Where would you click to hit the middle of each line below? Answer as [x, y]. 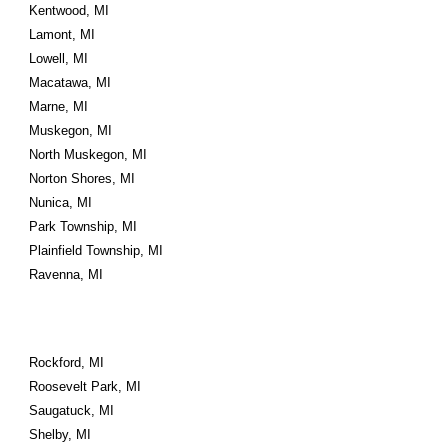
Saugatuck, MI [72, 410]
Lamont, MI [62, 34]
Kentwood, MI [69, 10]
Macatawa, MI [70, 82]
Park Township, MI [83, 226]
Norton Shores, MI [82, 178]
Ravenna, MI [66, 274]
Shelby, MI [60, 434]
